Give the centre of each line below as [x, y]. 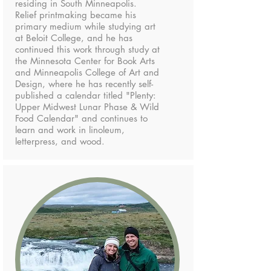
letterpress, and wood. [60, 141]
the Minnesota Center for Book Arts [85, 61]
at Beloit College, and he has [74, 38]
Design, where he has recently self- [84, 84]
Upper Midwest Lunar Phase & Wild [87, 107]
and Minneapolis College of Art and [87, 72]
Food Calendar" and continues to [81, 118]
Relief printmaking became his [76, 15]
